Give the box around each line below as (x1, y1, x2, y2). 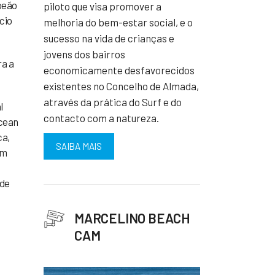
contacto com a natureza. (44, 112, 159, 125)
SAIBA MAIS (56, 141, 102, 152)
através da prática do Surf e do (44, 96, 182, 109)
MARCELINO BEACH (74, 210, 190, 227)
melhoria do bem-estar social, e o (44, 16, 193, 29)
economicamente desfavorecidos (44, 64, 195, 77)
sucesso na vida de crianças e (44, 32, 174, 45)
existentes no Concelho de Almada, (44, 80, 199, 93)
